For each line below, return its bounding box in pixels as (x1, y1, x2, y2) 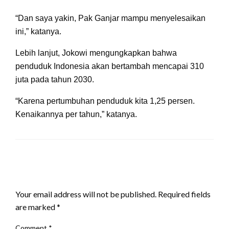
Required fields (158, 189, 211, 199)
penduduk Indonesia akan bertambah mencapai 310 (15, 61, 204, 71)
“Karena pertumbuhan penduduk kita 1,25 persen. (15, 96, 195, 105)
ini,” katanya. (15, 27, 61, 36)
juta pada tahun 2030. (15, 75, 94, 84)
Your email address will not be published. (15, 189, 156, 199)
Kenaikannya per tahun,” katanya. (15, 109, 137, 119)
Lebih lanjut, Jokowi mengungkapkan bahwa (15, 48, 177, 57)
